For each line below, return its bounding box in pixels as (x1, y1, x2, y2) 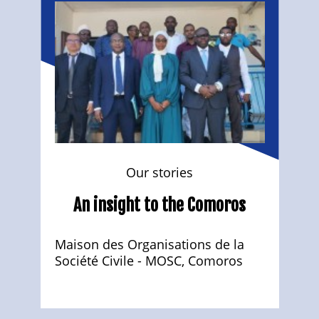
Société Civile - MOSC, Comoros (54, 251, 243, 269)
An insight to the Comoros (73, 194, 246, 216)
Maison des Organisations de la (54, 235, 244, 253)
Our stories (126, 163, 193, 181)
